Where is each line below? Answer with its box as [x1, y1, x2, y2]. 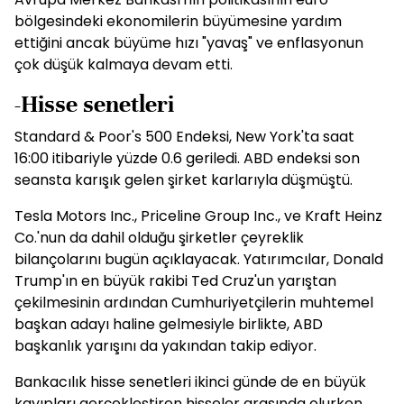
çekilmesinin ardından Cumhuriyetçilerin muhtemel [14, 292, 373, 313]
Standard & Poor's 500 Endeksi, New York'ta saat [14, 126, 354, 147]
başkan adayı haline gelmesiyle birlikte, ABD [14, 314, 323, 335]
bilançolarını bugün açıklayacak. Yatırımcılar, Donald [14, 249, 383, 270]
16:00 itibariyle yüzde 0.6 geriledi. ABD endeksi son [14, 148, 360, 169]
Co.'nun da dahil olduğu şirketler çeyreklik [14, 227, 304, 248]
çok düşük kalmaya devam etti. [14, 54, 233, 75]
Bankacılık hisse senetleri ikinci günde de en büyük [14, 372, 366, 392]
